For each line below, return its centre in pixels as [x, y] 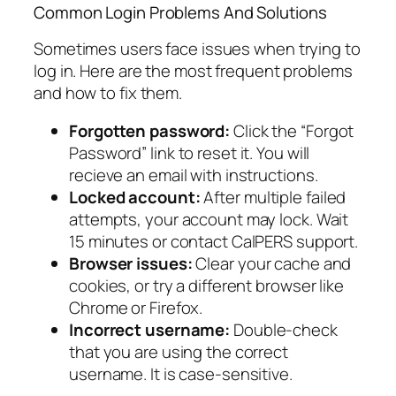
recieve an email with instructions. [194, 175]
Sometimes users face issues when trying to [197, 48]
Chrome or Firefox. [136, 308]
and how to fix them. [108, 92]
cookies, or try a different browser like [206, 286]
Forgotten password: [150, 131]
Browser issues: [131, 264]
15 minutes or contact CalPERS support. [214, 242]
